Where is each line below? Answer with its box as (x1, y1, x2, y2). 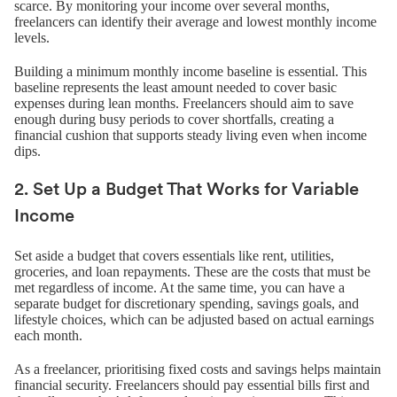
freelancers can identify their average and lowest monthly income (14, 14, 377, 30)
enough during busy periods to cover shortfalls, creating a (14, 112, 334, 128)
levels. (14, 30, 50, 46)
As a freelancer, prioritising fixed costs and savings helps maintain (14, 362, 381, 378)
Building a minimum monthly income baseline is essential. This (14, 64, 367, 80)
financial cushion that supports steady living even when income (14, 128, 367, 144)
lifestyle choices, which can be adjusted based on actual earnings (14, 312, 374, 328)
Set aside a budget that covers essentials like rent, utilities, (14, 248, 334, 264)
